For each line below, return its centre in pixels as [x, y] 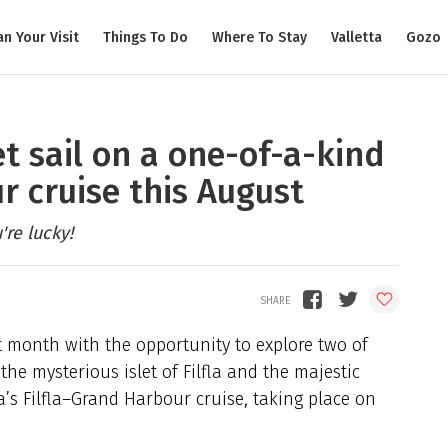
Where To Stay [259, 37]
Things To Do [145, 37]
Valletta [356, 37]
